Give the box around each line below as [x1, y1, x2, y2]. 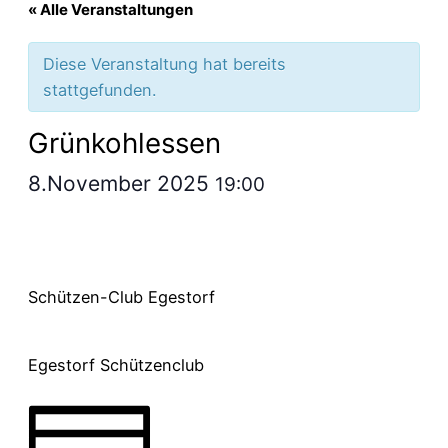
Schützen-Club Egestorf [28, 287, 215, 308]
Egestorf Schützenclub [28, 354, 204, 375]
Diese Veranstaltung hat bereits [43, 53, 286, 74]
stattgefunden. [43, 79, 156, 100]
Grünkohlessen [28, 125, 221, 160]
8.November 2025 [28, 170, 215, 196]
